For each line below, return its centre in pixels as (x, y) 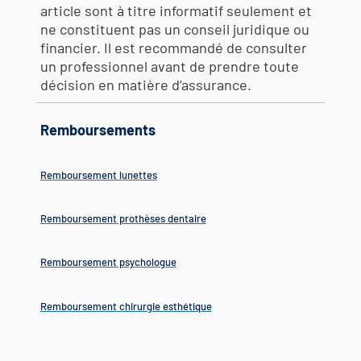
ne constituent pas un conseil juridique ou (174, 29)
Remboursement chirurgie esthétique (126, 306)
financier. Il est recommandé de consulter (173, 47)
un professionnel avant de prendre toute (169, 66)
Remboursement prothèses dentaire (123, 219)
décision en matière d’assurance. (145, 84)
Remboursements (98, 129)
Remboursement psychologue (108, 262)
